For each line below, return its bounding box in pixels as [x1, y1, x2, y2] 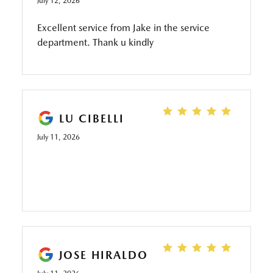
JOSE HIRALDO [58, 248, 148, 261]
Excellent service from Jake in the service [37, 22, 210, 34]
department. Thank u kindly [37, 37, 154, 48]
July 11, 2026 [37, 133, 80, 141]
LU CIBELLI [58, 112, 124, 125]
